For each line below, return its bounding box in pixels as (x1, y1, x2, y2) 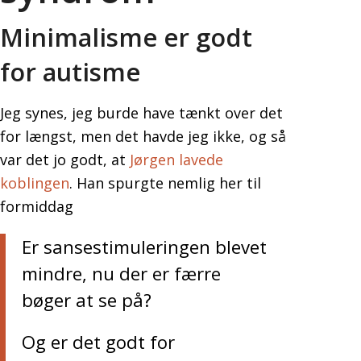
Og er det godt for (22, 330, 175, 355)
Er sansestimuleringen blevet (22, 234, 267, 260)
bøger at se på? (22, 288, 151, 313)
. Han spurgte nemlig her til (69, 173, 261, 193)
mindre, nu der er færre (22, 261, 221, 287)
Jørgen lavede (130, 150, 223, 170)
